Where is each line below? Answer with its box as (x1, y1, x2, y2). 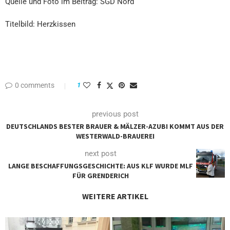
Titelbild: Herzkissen (5, 20, 75, 29)
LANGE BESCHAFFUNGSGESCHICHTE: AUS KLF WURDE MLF (8, 161, 193, 171)
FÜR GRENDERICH (72, 171, 129, 181)
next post (85, 149, 117, 159)
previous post (91, 109, 139, 119)
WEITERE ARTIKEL (82, 191, 148, 202)
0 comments (15, 81, 54, 90)
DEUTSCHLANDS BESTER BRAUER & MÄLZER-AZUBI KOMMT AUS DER (6, 122, 224, 131)
